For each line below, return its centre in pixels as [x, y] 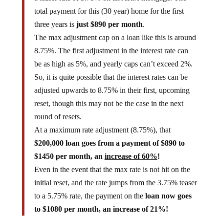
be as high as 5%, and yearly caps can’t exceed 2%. [113, 56]
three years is [55, 16]
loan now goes [168, 188]
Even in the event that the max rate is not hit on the [112, 162]
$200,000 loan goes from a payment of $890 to [109, 135]
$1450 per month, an [69, 148]
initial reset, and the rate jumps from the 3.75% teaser [115, 175]
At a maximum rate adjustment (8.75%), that [102, 122]
